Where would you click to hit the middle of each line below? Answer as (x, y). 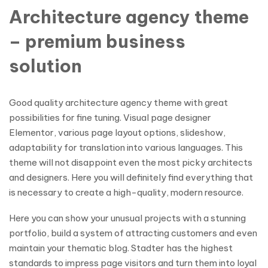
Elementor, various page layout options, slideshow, (117, 133)
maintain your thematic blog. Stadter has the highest (121, 248)
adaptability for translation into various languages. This (126, 147)
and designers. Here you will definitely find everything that (131, 177)
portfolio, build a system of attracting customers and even (133, 233)
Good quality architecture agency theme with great (118, 103)
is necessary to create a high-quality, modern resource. (126, 192)
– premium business (97, 42)
